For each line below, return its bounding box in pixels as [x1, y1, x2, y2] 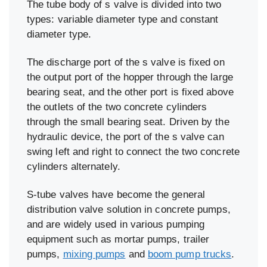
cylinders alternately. [27, 160, 120, 172]
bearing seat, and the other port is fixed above [27, 86, 234, 98]
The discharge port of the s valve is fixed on [27, 56, 225, 68]
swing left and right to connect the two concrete [27, 145, 240, 157]
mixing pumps [63, 248, 126, 260]
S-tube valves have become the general [27, 188, 205, 200]
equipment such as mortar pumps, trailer [27, 233, 210, 245]
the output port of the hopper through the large [27, 71, 233, 83]
